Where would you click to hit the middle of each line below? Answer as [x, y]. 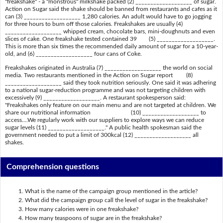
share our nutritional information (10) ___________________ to [105, 112]
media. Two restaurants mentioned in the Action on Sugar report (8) [99, 75]
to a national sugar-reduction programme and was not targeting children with [105, 90]
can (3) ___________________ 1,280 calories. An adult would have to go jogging [108, 17]
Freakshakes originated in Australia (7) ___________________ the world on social [109, 67]
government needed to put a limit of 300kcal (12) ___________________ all [102, 135]
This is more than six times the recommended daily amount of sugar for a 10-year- [111, 47]
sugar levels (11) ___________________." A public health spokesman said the [103, 127]
